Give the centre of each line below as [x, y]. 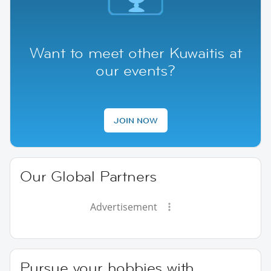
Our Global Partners [89, 176]
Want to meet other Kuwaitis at [135, 53]
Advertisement [123, 207]
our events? [135, 70]
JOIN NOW [135, 120]
